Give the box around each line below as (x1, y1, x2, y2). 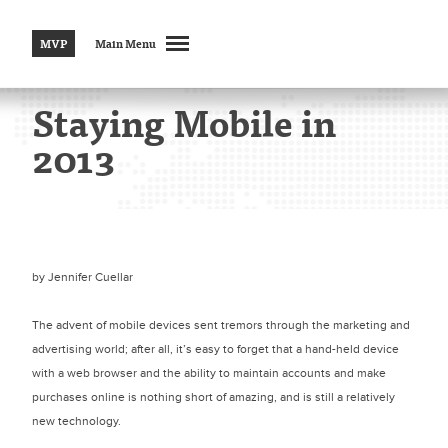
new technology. (32, 414, 121, 428)
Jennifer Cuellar (48, 270, 133, 284)
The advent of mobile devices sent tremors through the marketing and (32, 318, 410, 332)
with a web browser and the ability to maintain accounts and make (32, 366, 386, 380)
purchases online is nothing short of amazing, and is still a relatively (32, 390, 395, 404)
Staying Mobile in (32, 95, 336, 150)
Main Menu (95, 35, 156, 52)
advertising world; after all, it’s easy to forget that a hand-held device (32, 342, 399, 356)
